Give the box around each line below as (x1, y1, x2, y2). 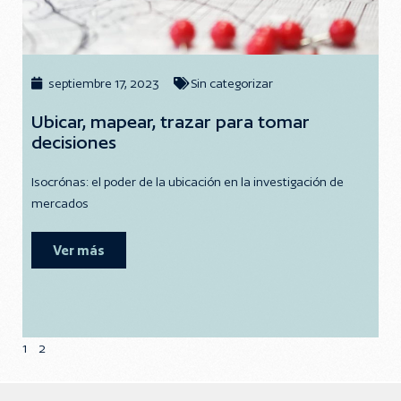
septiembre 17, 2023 (48, 76, 159, 90)
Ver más (53, 243, 105, 258)
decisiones (31, 132, 116, 153)
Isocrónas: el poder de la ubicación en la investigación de (31, 175, 344, 189)
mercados (31, 196, 89, 210)
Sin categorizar (191, 76, 273, 90)
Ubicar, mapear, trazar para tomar (31, 111, 310, 132)
